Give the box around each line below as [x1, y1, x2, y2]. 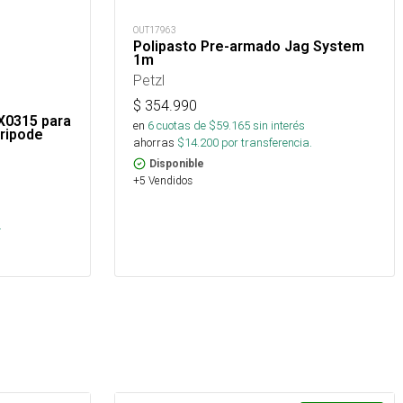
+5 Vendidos [133, 173, 193, 187]
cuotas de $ [154, 117, 216, 133]
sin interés [253, 117, 305, 133]
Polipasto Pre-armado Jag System [133, 37, 364, 55]
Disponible [149, 157, 204, 170]
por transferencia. [219, 134, 312, 150]
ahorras [133, 134, 175, 150]
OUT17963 [133, 23, 176, 36]
